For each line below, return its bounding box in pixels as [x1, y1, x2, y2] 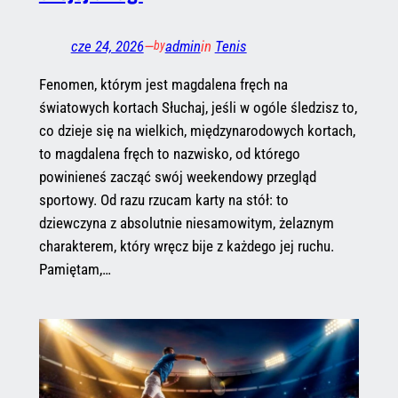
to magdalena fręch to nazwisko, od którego [38, 144, 300, 163]
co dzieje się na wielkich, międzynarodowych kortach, [38, 121, 355, 139]
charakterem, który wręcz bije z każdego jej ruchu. [38, 236, 334, 255]
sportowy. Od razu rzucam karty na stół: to [38, 190, 289, 209]
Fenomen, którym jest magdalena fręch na [38, 75, 288, 93]
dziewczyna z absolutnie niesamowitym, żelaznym [38, 213, 334, 232]
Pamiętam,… [38, 259, 111, 278]
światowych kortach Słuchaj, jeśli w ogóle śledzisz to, [38, 98, 357, 116]
